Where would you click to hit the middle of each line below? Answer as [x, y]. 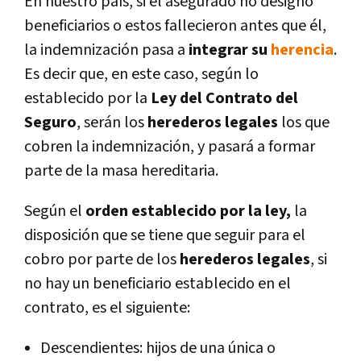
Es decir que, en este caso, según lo [141, 74]
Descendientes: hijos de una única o [158, 348]
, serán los [112, 122]
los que [305, 122]
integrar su [230, 50]
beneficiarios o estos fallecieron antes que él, [175, 25]
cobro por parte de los [102, 259]
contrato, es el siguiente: [107, 307]
